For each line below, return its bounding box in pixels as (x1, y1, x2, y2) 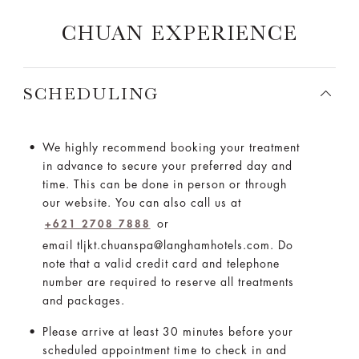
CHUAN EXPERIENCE (61, 22, 298, 46)
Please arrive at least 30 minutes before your (42, 326, 293, 338)
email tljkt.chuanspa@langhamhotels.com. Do (42, 240, 293, 252)
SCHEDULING (22, 83, 159, 104)
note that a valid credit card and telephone (42, 258, 280, 270)
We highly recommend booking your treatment (42, 142, 300, 154)
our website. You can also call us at (42, 197, 245, 209)
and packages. (42, 295, 125, 307)
